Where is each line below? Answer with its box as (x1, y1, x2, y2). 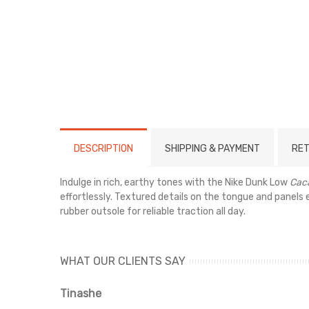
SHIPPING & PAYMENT (165, 142, 260, 154)
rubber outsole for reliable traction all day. (60, 205, 246, 217)
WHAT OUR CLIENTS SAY (60, 254, 186, 268)
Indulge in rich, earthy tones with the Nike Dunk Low (60, 176, 290, 188)
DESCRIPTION (74, 142, 133, 154)
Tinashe (60, 286, 101, 300)
